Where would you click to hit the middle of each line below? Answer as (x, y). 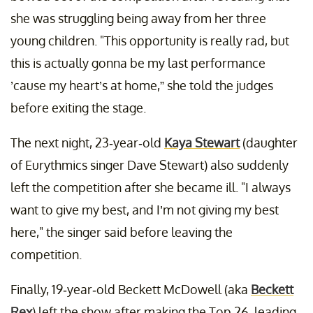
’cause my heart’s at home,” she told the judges (142, 86)
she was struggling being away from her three (138, 19)
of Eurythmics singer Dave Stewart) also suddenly (150, 165)
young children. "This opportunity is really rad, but (150, 41)
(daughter (269, 143)
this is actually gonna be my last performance (138, 63)
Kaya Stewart (202, 143)
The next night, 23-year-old (87, 143)
